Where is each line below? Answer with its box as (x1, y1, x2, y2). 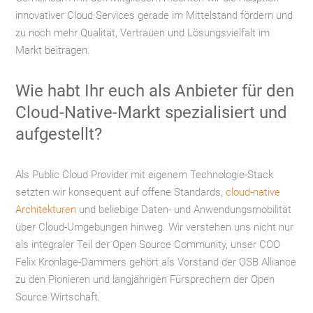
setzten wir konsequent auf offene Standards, (15, 186, 226, 198)
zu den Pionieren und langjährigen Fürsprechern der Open (15, 273, 275, 286)
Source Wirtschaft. (15, 291, 101, 303)
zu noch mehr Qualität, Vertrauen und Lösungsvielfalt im (15, 27, 270, 39)
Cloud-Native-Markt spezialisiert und (15, 103, 288, 122)
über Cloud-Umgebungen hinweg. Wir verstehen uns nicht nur (15, 221, 294, 233)
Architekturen (15, 203, 77, 216)
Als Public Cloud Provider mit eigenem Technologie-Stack (15, 168, 274, 181)
